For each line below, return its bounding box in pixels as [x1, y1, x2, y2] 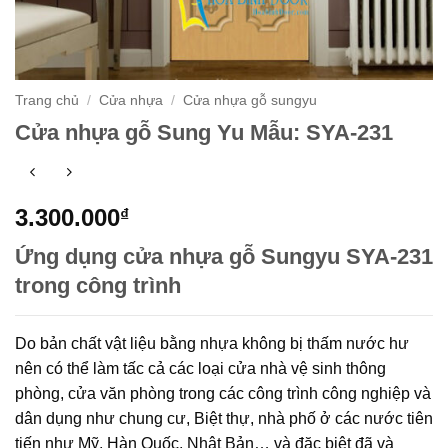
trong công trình [15, 272, 181, 298]
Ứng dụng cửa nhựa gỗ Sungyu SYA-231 [15, 243, 433, 269]
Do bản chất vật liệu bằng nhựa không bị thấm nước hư [15, 334, 409, 352]
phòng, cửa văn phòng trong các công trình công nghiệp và [15, 384, 431, 402]
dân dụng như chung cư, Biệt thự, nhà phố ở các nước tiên [15, 409, 433, 427]
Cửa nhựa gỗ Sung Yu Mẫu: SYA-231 [15, 119, 393, 145]
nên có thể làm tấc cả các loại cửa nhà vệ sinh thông [15, 359, 386, 377]
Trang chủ [15, 93, 79, 108]
